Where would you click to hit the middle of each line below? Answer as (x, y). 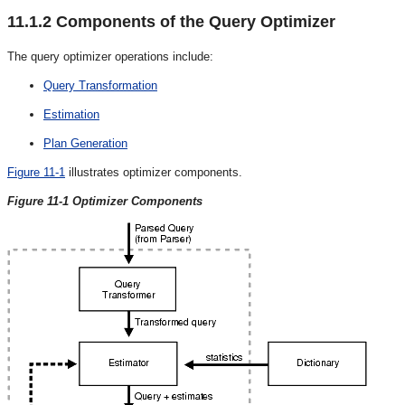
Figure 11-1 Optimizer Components (105, 201)
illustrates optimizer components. (154, 172)
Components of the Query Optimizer (193, 21)
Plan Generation (85, 143)
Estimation (71, 114)
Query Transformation (100, 85)
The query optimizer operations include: (110, 56)
